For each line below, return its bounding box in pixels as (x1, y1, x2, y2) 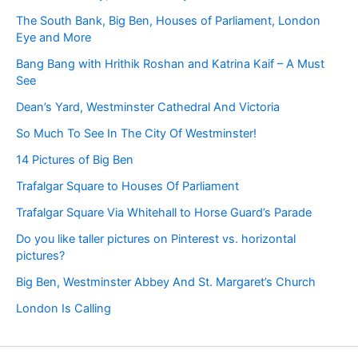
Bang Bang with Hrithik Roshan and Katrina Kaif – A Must (16, 56, 324, 71)
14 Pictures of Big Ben (16, 152, 133, 167)
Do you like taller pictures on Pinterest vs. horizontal (16, 231, 296, 246)
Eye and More (16, 30, 91, 45)
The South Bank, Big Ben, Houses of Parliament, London (16, 13, 320, 28)
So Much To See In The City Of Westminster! (16, 125, 257, 141)
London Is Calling (16, 300, 111, 316)
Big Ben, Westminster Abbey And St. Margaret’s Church (16, 274, 316, 289)
